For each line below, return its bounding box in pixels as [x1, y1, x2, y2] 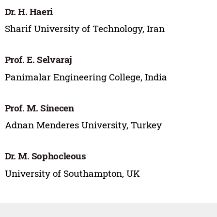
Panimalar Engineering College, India [4, 70, 167, 83]
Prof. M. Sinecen [4, 101, 74, 114]
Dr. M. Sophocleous [4, 150, 86, 162]
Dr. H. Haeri [4, 5, 53, 17]
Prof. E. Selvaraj [4, 53, 73, 66]
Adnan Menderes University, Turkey [4, 119, 162, 131]
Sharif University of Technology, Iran [4, 22, 165, 35]
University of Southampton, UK [4, 167, 140, 179]
